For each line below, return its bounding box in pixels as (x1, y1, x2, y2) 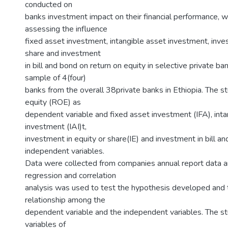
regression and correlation (25, 170, 116, 181)
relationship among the (25, 194, 105, 206)
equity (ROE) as (25, 97, 81, 108)
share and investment (25, 48, 101, 59)
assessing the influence (25, 23, 107, 35)
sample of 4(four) (25, 72, 86, 83)
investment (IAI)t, (25, 121, 87, 132)
